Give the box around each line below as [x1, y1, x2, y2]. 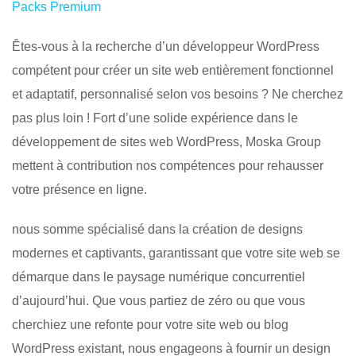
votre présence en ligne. [12, 182, 147, 196]
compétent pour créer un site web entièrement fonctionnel [12, 63, 334, 77]
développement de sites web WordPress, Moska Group [12, 134, 321, 149]
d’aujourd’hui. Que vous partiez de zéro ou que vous [12, 293, 305, 308]
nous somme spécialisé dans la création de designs [12, 222, 303, 236]
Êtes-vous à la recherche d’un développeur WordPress [12, 39, 319, 53]
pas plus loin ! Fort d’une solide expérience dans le [12, 110, 298, 125]
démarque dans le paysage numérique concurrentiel [12, 269, 305, 284]
